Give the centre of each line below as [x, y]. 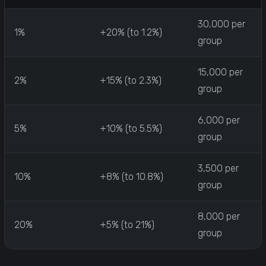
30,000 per [221, 24]
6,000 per [219, 120]
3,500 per [218, 168]
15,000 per [220, 72]
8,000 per [219, 216]
